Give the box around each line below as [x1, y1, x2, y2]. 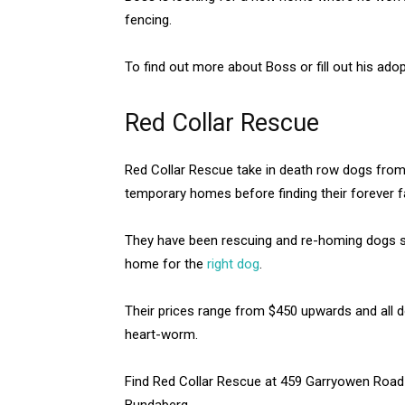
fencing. [125, 11, 172, 28]
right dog [207, 255, 259, 272]
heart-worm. [125, 325, 198, 343]
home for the [125, 255, 207, 272]
